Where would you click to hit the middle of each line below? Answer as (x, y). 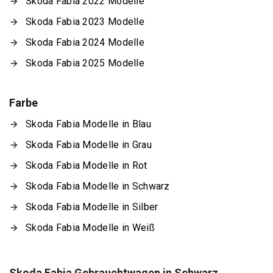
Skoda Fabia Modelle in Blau (88, 124)
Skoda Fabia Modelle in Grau (89, 144)
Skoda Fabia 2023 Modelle (85, 21)
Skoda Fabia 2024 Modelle (85, 42)
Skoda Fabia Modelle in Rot (87, 165)
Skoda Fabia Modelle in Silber (92, 207)
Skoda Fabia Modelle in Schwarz (98, 186)
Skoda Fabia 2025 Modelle (85, 63)
